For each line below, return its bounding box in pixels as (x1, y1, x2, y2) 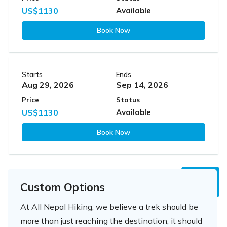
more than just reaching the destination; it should (20, 215, 202, 226)
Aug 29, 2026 (22, 79, 74, 90)
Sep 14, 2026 (116, 79, 168, 90)
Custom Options (20, 179, 105, 194)
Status (116, 95, 140, 104)
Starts (22, 70, 43, 79)
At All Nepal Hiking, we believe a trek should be (20, 201, 198, 212)
